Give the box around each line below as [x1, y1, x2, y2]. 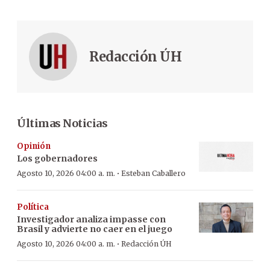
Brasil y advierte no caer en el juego [17, 223, 172, 234]
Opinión [17, 140, 51, 151]
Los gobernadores [17, 152, 98, 164]
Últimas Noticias [17, 116, 107, 130]
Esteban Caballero [121, 168, 186, 178]
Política [17, 201, 49, 212]
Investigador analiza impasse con [17, 213, 166, 225]
